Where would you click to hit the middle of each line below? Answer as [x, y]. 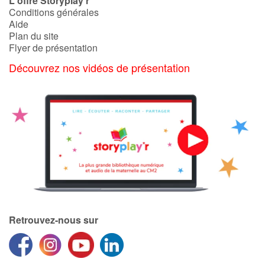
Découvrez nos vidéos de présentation [99, 68]
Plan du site [34, 35]
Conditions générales [54, 12]
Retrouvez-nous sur [54, 220]
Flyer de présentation [53, 47]
